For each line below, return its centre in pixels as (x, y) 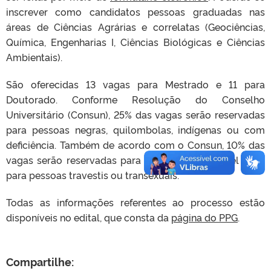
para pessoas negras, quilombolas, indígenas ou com (135, 129)
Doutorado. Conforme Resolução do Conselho (135, 99)
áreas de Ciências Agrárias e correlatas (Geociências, (135, 26)
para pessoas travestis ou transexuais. (93, 175)
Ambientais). (34, 57)
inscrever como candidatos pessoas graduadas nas (135, 11)
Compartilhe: (40, 261)
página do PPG (204, 217)
